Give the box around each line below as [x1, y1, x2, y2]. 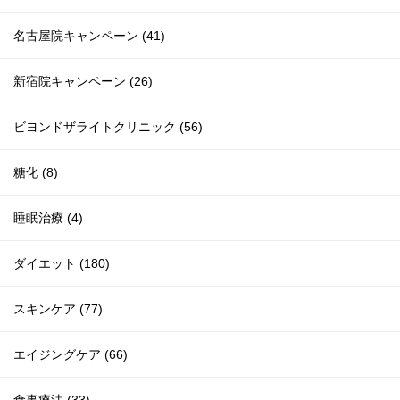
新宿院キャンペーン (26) [13, 74, 153, 88]
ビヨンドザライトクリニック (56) [13, 120, 203, 134]
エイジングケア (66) [13, 347, 128, 362]
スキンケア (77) [13, 302, 103, 316]
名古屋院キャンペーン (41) [13, 29, 165, 43]
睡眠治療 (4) [13, 211, 83, 225]
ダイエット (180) [13, 256, 110, 271]
